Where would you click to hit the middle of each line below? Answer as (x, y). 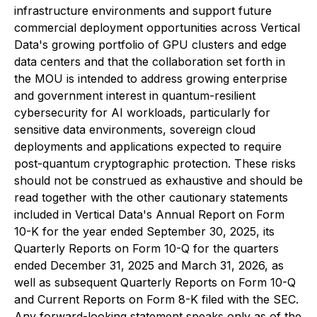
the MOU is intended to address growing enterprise (151, 79)
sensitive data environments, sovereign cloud (135, 129)
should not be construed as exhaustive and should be (158, 180)
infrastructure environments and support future (143, 11)
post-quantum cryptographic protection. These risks (155, 163)
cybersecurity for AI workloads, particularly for (142, 113)
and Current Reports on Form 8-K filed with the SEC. (156, 299)
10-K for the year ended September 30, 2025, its (144, 231)
